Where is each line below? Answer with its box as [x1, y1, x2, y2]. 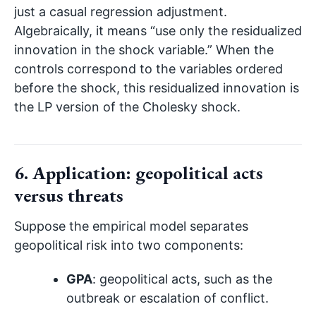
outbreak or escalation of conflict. [66, 291, 269, 306]
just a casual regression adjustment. [14, 4, 227, 20]
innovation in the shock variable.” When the [14, 42, 274, 58]
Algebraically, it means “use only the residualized [14, 23, 302, 39]
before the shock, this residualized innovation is [14, 80, 299, 96]
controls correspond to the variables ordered [14, 61, 283, 77]
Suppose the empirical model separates [14, 219, 248, 234]
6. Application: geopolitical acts [14, 160, 263, 185]
